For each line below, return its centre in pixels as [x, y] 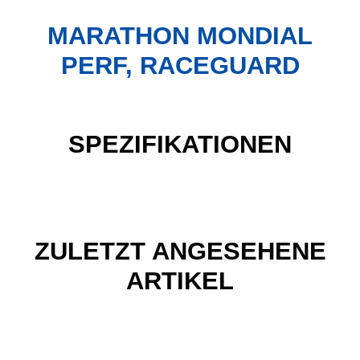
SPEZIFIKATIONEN [180, 144]
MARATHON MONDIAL [180, 36]
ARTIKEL [180, 281]
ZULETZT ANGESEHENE [180, 252]
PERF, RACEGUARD [180, 65]
